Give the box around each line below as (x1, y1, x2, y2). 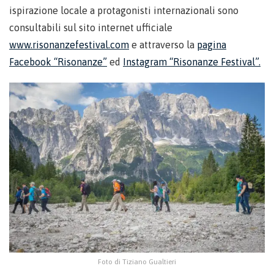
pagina (197, 39, 226, 50)
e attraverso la (129, 39, 197, 50)
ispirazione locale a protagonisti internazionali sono (9, 4, 239, 16)
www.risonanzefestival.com (9, 39, 129, 50)
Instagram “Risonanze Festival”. (123, 56, 261, 67)
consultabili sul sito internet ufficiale (9, 21, 172, 33)
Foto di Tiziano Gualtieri (98, 257, 176, 267)
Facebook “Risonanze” (9, 56, 107, 67)
